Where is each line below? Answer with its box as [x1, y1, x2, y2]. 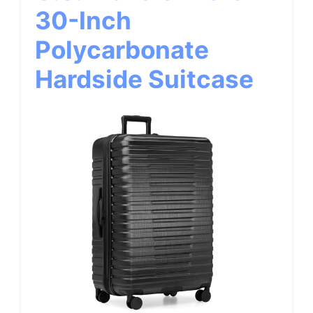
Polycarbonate [35, 35, 209, 64]
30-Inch [35, 6, 131, 35]
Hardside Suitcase [35, 64, 254, 94]
